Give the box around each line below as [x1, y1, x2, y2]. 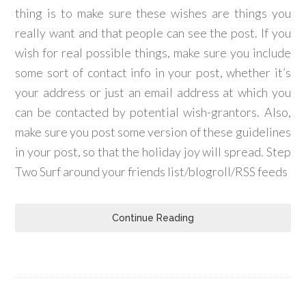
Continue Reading [112, 212, 194, 223]
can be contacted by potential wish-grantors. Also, [15, 105, 291, 120]
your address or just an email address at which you [15, 85, 291, 100]
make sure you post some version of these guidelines [15, 124, 291, 139]
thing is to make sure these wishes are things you [15, 5, 291, 20]
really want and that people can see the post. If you [15, 25, 291, 40]
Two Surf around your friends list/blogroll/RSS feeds [15, 164, 288, 179]
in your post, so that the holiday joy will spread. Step [15, 144, 291, 159]
